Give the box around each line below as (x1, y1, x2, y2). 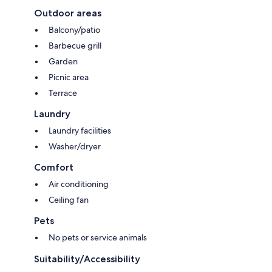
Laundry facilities (49, 124, 111, 136)
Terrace (49, 87, 77, 98)
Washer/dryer (49, 140, 101, 152)
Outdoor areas (34, 7, 101, 19)
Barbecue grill (49, 39, 101, 51)
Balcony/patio (49, 24, 100, 35)
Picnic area (49, 71, 89, 83)
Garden (49, 55, 78, 67)
